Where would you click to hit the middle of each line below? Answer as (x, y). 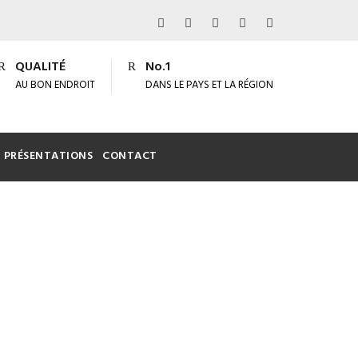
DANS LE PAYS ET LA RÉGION (209, 85)
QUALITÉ (40, 67)
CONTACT (130, 156)
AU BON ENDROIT (55, 85)
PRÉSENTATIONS (48, 156)
